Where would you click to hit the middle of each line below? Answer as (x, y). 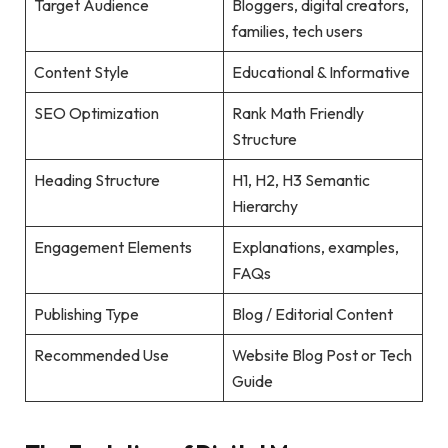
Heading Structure (96, 180)
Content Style (81, 72)
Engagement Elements (112, 247)
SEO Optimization (96, 113)
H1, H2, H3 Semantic (300, 180)
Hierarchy (264, 206)
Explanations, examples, (315, 247)
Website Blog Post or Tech (321, 355)
